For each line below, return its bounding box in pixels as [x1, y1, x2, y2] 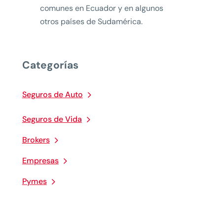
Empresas [22, 155, 59, 166]
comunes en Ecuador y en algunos [39, 3, 163, 14]
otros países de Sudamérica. [39, 16, 143, 27]
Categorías [22, 58, 78, 73]
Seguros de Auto [22, 89, 83, 100]
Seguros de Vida [22, 114, 82, 125]
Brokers [22, 135, 50, 146]
